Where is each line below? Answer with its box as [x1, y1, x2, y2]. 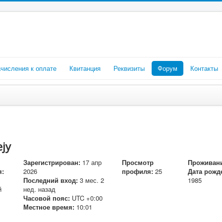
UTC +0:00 [71, 193, 103, 203]
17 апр [82, 158, 102, 167]
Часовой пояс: [23, 193, 70, 203]
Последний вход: [23, 175, 78, 185]
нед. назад [23, 184, 55, 194]
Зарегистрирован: [23, 158, 80, 167]
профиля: [121, 166, 153, 176]
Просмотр [121, 158, 154, 167]
